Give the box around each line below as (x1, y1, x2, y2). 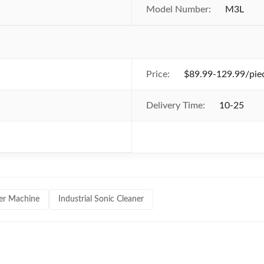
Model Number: (146, 5, 211, 14)
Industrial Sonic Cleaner (58, 195, 144, 203)
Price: (146, 70, 170, 79)
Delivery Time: (146, 101, 205, 110)
